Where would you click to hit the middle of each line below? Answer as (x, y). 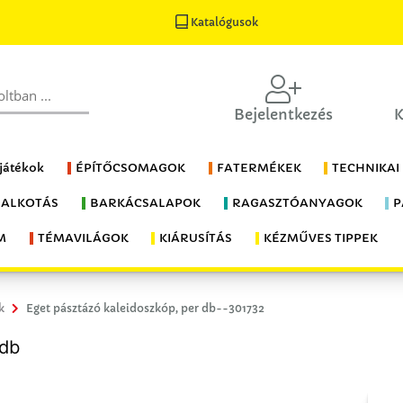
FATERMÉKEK (259, 168)
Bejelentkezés (284, 114)
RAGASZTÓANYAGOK (297, 203)
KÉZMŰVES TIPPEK (320, 238)
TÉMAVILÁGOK (83, 238)
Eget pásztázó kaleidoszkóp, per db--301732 (145, 308)
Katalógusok (224, 22)
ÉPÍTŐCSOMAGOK (130, 168)
